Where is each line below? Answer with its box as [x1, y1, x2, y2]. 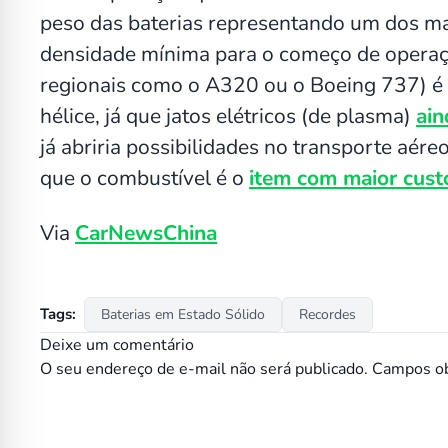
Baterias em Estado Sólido [101, 304, 265, 324]
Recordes [299, 304, 356, 324]
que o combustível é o [40, 163, 249, 192]
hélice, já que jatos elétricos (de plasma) [40, 101, 416, 130]
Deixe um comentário [40, 333, 194, 356]
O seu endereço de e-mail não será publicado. [40, 357, 368, 380]
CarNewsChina [75, 218, 217, 247]
